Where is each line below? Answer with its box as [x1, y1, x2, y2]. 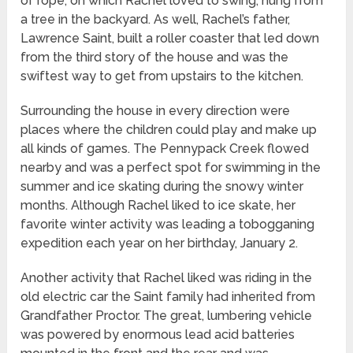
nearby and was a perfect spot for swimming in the [20, 160, 321, 176]
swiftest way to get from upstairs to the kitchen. [20, 69, 304, 84]
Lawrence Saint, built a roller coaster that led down [20, 31, 320, 46]
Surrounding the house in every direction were [20, 103, 291, 119]
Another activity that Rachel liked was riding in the [20, 270, 313, 286]
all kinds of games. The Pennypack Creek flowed [20, 141, 310, 157]
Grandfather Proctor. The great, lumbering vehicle [20, 308, 313, 324]
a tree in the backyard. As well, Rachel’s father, [20, 12, 291, 28]
